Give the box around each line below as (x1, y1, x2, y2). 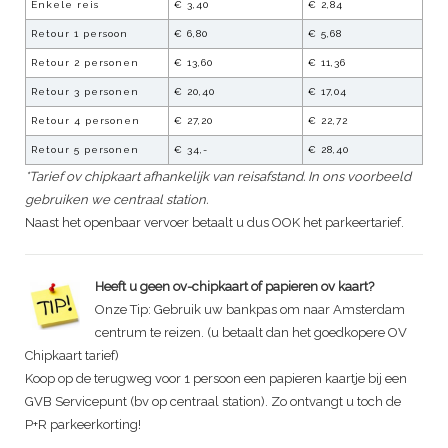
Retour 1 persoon (31, 28, 128, 40)
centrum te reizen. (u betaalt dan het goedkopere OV (94, 325, 407, 341)
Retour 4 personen (31, 115, 140, 127)
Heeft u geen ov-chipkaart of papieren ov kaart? (94, 279, 374, 295)
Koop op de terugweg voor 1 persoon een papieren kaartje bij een (25, 371, 407, 387)
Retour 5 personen (31, 144, 139, 156)
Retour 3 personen (31, 86, 139, 98)
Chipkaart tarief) (25, 348, 119, 364)
